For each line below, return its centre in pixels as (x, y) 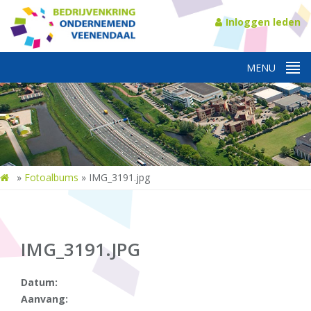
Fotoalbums (51, 177)
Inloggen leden (263, 22)
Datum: (39, 282)
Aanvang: (44, 299)
